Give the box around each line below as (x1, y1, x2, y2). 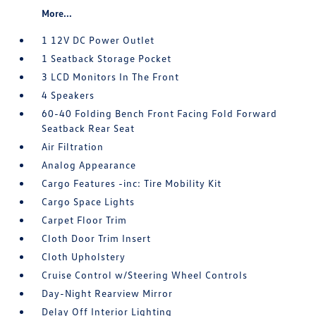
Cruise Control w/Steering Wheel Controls (42, 269, 248, 281)
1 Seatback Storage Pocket (42, 52, 172, 65)
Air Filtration (42, 140, 104, 153)
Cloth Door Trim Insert (42, 232, 152, 245)
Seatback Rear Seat (42, 122, 135, 135)
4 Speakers (42, 89, 95, 102)
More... (42, 7, 73, 20)
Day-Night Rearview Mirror (42, 287, 174, 300)
